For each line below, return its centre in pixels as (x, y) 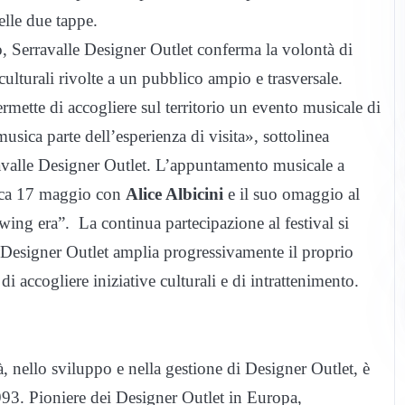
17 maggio (54, 194)
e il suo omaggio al (292, 194)
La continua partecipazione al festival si (214, 223)
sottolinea (296, 137)
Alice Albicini (174, 194)
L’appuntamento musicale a (250, 165)
